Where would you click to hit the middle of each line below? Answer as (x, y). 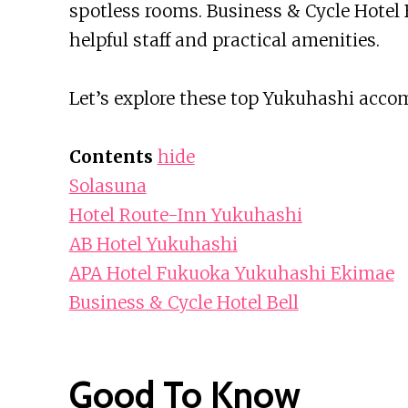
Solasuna (107, 186)
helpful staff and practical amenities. (224, 41)
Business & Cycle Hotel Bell (184, 303)
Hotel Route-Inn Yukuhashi (185, 215)
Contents (111, 157)
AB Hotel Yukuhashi (153, 245)
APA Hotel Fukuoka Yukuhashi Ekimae (231, 274)
